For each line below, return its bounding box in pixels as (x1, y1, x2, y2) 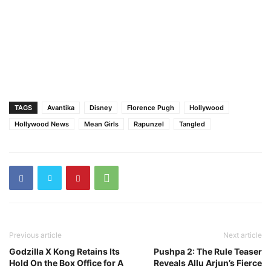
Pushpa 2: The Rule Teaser (154, 246, 262, 257)
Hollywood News (15, 120, 69, 129)
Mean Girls (84, 120, 119, 129)
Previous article (9, 230, 62, 240)
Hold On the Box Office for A (9, 258, 123, 269)
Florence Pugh (127, 103, 174, 113)
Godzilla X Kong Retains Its (9, 246, 120, 257)
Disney (90, 103, 112, 113)
